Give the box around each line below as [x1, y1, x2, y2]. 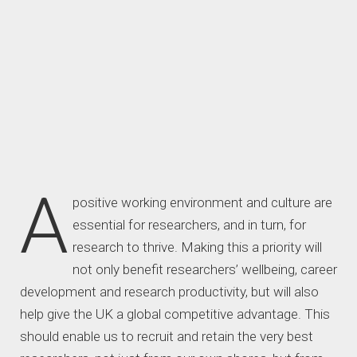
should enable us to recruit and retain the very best [20, 328, 313, 344]
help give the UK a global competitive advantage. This [20, 306, 330, 322]
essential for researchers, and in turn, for [72, 217, 306, 233]
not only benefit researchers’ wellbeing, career [72, 261, 337, 277]
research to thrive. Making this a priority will [72, 239, 322, 255]
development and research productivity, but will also [20, 284, 319, 300]
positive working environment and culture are [72, 194, 332, 210]
